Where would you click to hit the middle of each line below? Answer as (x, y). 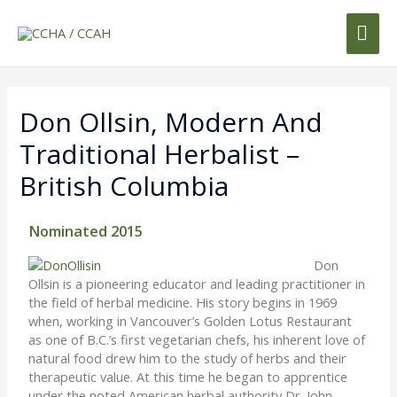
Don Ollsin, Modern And (171, 121)
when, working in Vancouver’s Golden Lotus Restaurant (191, 320)
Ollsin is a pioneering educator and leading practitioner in (197, 283)
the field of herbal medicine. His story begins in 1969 (183, 302)
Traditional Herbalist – (160, 153)
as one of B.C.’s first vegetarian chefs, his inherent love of (197, 339)
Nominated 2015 (86, 230)
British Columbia (125, 185)
